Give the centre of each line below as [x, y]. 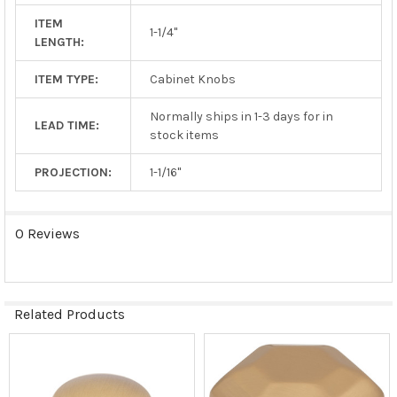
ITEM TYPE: [66, 79]
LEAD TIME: [66, 125]
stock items [184, 135]
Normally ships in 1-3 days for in [241, 116]
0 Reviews [47, 233]
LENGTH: [59, 42]
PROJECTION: [73, 172]
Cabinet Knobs [192, 79]
